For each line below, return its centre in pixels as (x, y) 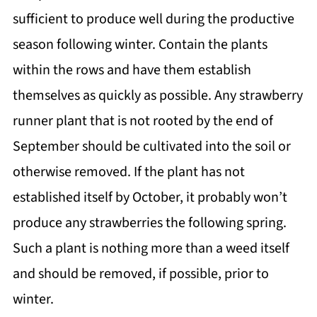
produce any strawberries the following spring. (149, 223)
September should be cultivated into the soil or (151, 147)
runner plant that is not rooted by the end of (143, 121)
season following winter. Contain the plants (140, 45)
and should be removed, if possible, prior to (140, 274)
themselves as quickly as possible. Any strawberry (157, 96)
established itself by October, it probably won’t (150, 198)
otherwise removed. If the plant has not (128, 172)
